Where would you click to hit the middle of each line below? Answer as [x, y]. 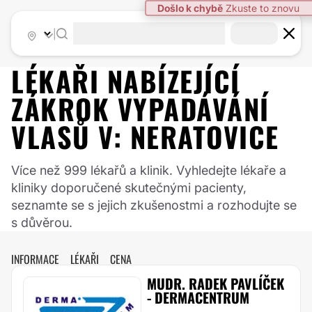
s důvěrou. [42, 223]
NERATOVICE [204, 136]
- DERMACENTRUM [198, 297]
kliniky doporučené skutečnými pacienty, [129, 188]
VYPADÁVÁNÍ [193, 109]
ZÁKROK [64, 109]
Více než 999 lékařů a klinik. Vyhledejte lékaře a [149, 170]
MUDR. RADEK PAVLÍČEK [216, 283]
